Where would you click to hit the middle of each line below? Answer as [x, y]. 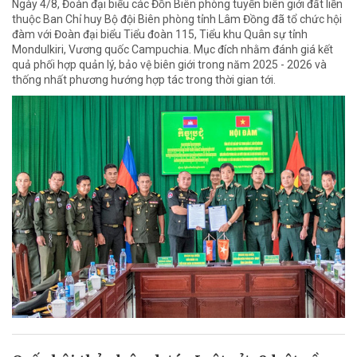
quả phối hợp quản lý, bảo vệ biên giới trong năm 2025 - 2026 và [169, 64]
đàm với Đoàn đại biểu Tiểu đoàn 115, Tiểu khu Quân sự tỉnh [160, 34]
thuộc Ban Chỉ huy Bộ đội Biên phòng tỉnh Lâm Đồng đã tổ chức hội [177, 19]
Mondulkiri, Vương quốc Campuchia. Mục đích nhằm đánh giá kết [173, 49]
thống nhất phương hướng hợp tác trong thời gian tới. [144, 79]
